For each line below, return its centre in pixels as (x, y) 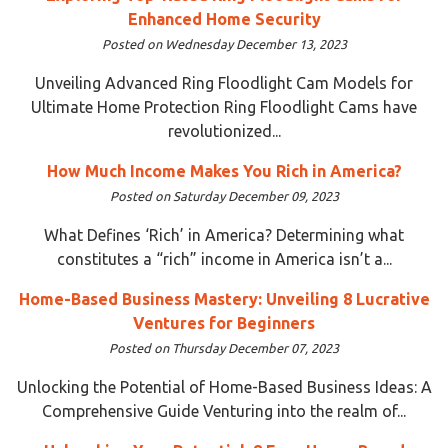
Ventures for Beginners (224, 322)
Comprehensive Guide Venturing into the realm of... (224, 410)
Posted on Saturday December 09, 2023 (224, 195)
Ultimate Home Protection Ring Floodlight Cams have (224, 106)
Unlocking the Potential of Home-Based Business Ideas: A (224, 386)
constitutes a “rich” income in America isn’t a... (224, 258)
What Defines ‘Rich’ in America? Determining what (224, 234)
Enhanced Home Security (224, 18)
